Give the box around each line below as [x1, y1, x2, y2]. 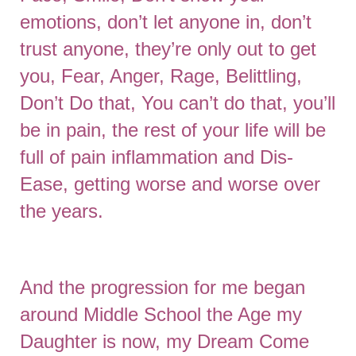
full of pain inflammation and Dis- [20, 146, 293, 168]
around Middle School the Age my [20, 304, 302, 325]
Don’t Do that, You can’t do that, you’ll [20, 92, 335, 114]
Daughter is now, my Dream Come [20, 331, 309, 352]
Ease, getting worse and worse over [20, 173, 320, 195]
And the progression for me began [20, 277, 305, 298]
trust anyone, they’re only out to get [20, 38, 316, 60]
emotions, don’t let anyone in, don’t [20, 11, 311, 33]
